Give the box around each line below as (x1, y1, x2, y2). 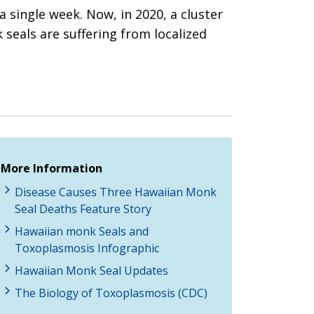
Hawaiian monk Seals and (15, 223, 149, 239)
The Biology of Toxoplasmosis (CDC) (15, 285, 207, 301)
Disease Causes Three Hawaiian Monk (15, 184, 217, 200)
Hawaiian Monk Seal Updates (15, 262, 168, 278)
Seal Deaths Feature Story (15, 200, 151, 217)
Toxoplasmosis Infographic (15, 240, 159, 256)
